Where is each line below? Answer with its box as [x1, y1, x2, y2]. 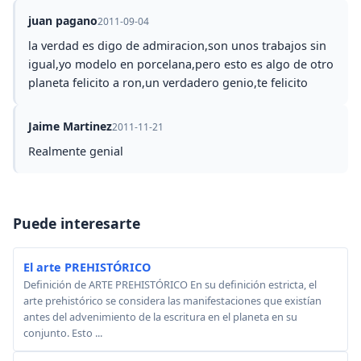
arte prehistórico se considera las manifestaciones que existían [23, 293, 322, 309]
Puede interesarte [13, 214, 140, 234]
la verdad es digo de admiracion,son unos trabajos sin [28, 38, 326, 54]
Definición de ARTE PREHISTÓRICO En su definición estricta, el [23, 277, 317, 293]
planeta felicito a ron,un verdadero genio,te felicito [28, 75, 308, 91]
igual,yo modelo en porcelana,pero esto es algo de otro [28, 56, 334, 73]
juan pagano [28, 13, 98, 29]
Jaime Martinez [28, 118, 112, 135]
